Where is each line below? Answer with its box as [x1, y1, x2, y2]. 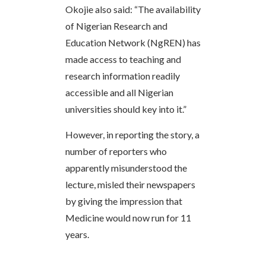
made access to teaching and [65, 53, 181, 65]
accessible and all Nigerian [65, 86, 173, 98]
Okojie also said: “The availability [65, 3, 201, 15]
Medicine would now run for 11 [65, 211, 191, 223]
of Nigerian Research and [65, 20, 167, 31]
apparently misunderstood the [65, 161, 187, 173]
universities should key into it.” [65, 103, 186, 115]
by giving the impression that [65, 195, 182, 207]
